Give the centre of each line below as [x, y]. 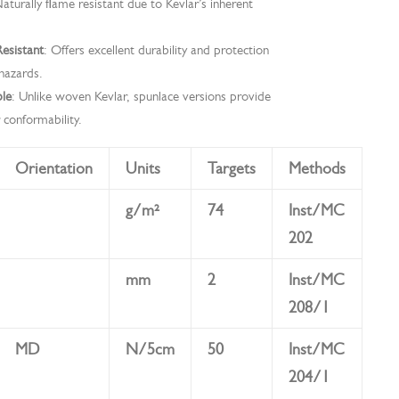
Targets [232, 168]
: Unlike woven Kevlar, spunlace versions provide [141, 96]
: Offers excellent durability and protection [156, 50]
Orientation [54, 168]
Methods [317, 168]
